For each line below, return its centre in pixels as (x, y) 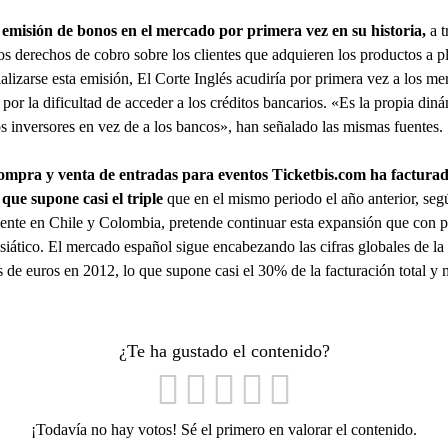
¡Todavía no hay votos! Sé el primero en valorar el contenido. (224, 429)
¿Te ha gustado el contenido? (224, 350)
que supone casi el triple (84, 199)
